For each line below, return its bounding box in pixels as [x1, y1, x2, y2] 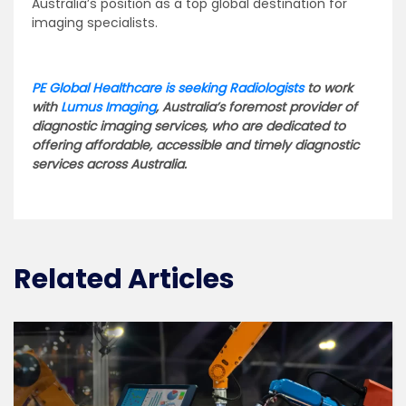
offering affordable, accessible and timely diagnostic [32, 135, 359, 154]
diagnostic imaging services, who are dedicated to [32, 116, 345, 135]
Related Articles [14, 259, 235, 298]
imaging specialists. [32, 13, 158, 32]
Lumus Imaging [61, 97, 156, 116]
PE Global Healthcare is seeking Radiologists [32, 78, 304, 97]
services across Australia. [32, 154, 187, 173]
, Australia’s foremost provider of [156, 97, 357, 116]
